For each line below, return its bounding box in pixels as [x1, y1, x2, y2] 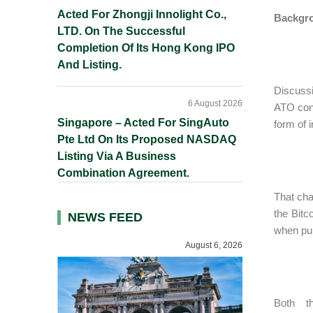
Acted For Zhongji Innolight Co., [57, 8, 226, 20]
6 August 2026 [188, 99, 242, 108]
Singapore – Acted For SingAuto [57, 117, 229, 129]
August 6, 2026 [185, 240, 242, 250]
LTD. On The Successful [57, 25, 185, 37]
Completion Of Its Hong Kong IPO [57, 42, 235, 54]
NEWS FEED [68, 210, 143, 224]
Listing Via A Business [57, 150, 176, 162]
